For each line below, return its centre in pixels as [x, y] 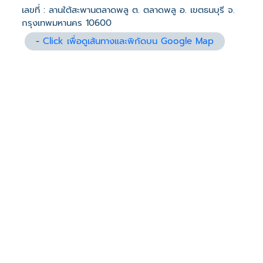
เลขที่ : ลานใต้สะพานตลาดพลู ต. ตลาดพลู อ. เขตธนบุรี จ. [128, 10]
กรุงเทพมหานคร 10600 [67, 23]
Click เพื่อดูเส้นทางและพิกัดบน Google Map [129, 41]
